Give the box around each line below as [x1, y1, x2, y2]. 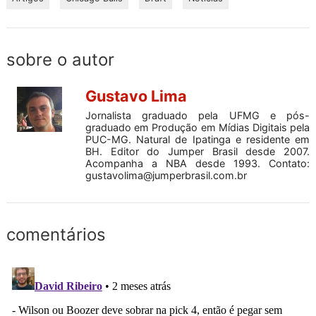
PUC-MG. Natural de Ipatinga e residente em [85, 133, 310, 145]
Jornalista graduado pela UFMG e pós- [85, 109, 310, 121]
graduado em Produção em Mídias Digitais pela [85, 121, 310, 133]
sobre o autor [6, 49, 114, 70]
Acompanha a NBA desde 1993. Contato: [85, 157, 310, 169]
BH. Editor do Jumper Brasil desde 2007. [85, 145, 310, 157]
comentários [6, 224, 106, 245]
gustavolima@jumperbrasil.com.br [85, 169, 247, 181]
